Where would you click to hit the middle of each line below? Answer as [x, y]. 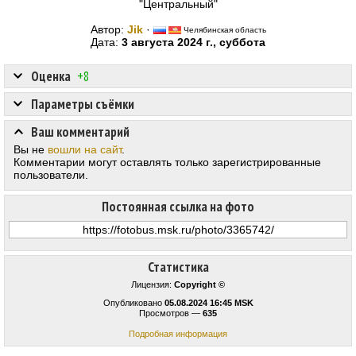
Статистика [178, 267]
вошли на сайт [85, 150]
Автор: [108, 30]
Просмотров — [171, 313]
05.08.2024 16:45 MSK [209, 303]
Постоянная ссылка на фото [178, 207]
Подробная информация [178, 334]
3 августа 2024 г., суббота [193, 43]
